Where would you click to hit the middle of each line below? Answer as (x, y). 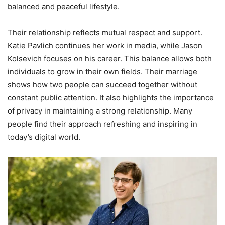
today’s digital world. (44, 137)
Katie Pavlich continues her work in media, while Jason (105, 45)
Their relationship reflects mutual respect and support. (105, 32)
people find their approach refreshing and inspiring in (102, 124)
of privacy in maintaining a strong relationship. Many (100, 110)
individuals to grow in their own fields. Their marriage (102, 71)
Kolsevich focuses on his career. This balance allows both (110, 58)
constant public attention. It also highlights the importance (111, 97)
